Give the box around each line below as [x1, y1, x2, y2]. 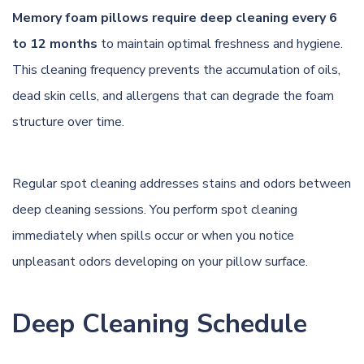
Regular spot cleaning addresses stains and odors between [12, 174, 351, 193]
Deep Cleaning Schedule [12, 305, 307, 341]
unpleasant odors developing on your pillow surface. [12, 252, 308, 271]
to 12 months [12, 34, 97, 53]
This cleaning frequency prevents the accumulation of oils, [12, 60, 340, 79]
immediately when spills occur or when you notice [12, 226, 294, 245]
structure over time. [12, 112, 124, 131]
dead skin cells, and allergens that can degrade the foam [12, 86, 334, 105]
